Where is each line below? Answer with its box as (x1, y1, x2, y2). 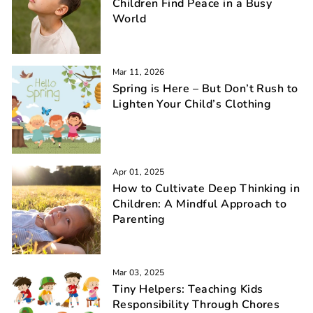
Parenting (112, 212, 166, 228)
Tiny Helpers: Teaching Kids (112, 281, 263, 297)
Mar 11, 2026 (112, 66, 165, 78)
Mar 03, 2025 (112, 266, 165, 278)
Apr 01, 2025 (112, 166, 165, 178)
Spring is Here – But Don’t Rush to (112, 80, 298, 96)
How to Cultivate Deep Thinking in (112, 181, 300, 197)
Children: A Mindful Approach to (112, 196, 287, 212)
